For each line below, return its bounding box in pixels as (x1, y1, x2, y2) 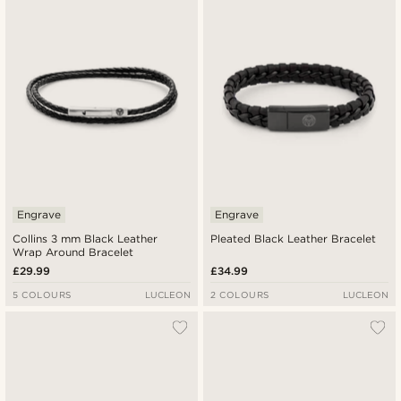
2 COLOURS (210, 288, 269, 300)
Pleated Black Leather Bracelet (210, 231, 377, 245)
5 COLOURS (13, 288, 72, 300)
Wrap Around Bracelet (13, 244, 134, 259)
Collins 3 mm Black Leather (13, 231, 158, 245)
